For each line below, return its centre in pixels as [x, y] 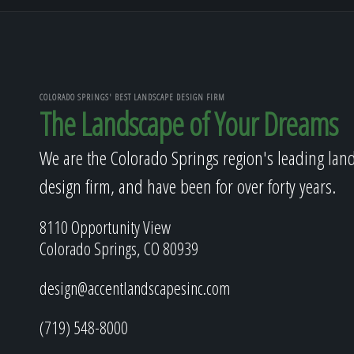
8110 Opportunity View [105, 227]
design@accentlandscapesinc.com [135, 287]
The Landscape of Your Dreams [188, 124]
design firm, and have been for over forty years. [188, 186]
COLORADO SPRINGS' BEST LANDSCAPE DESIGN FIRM [132, 96]
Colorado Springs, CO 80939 [119, 248]
